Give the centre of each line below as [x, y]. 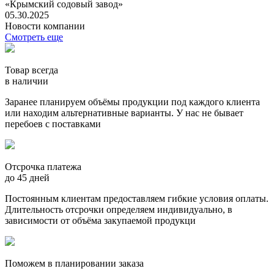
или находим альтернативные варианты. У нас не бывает [124, 113]
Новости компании [45, 26]
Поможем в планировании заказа [74, 263]
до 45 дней [27, 177]
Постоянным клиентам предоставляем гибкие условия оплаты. [137, 198]
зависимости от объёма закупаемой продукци [100, 220]
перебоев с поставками [53, 124]
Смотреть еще [34, 37]
